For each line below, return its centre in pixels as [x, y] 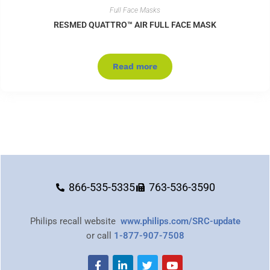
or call [100, 236]
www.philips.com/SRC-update [180, 221]
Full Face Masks [135, 11]
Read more [135, 67]
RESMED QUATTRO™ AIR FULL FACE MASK [135, 25]
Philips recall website [75, 221]
